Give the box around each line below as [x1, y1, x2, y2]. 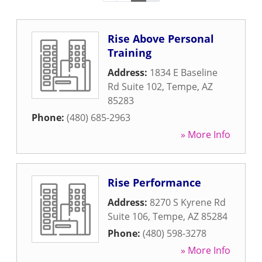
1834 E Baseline [150, 66, 218, 79]
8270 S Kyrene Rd [150, 196, 226, 209]
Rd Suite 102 [108, 80, 162, 93]
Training [108, 46, 151, 60]
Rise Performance [108, 175, 201, 189]
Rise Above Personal [108, 32, 214, 46]
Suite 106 [108, 210, 148, 223]
